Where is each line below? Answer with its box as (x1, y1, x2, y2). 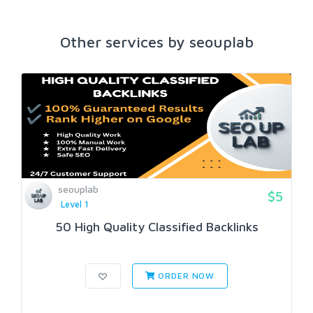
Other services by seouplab (59, 33, 254, 51)
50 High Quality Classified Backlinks (54, 219, 259, 235)
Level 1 (60, 199, 89, 210)
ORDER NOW (155, 270, 215, 282)
